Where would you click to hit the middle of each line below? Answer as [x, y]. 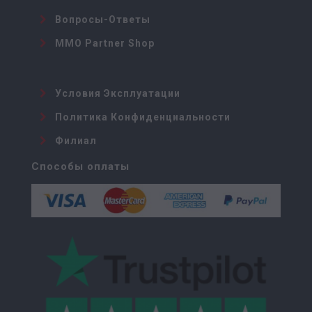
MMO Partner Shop [105, 44]
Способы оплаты [80, 167]
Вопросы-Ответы [103, 20]
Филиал [76, 141]
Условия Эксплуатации [118, 94]
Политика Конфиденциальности [143, 117]
